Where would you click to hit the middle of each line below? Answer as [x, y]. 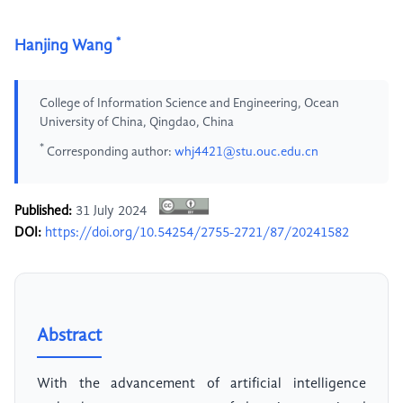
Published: [43, 212]
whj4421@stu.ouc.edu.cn [246, 152]
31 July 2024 [111, 212]
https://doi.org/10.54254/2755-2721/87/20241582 [197, 233]
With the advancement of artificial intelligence [201, 385]
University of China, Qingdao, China [137, 122]
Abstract [69, 337]
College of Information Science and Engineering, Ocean [189, 103]
